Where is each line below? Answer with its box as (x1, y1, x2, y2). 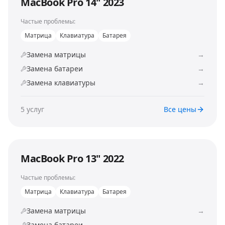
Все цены (164, 104, 196, 114)
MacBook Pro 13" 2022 (21, 152, 124, 165)
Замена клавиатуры (27, 78, 95, 87)
